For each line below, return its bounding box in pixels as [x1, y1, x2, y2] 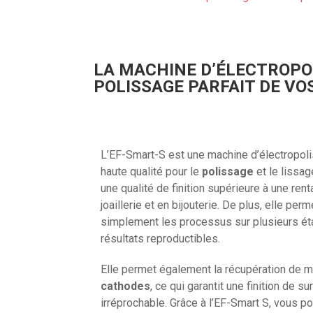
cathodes [101, 279, 151, 293]
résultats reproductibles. [101, 231, 221, 245]
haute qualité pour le [101, 164, 203, 178]
